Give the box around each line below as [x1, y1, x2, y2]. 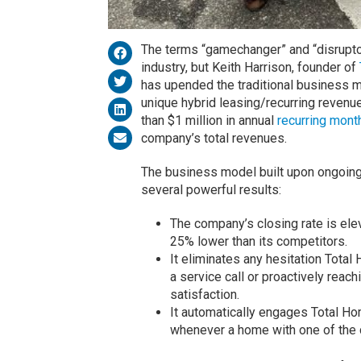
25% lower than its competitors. [169, 234, 351, 250]
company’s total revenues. [140, 131, 290, 147]
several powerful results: [140, 182, 281, 198]
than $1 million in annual [140, 113, 277, 129]
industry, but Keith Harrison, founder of [140, 60, 359, 76]
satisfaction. [169, 287, 243, 303]
